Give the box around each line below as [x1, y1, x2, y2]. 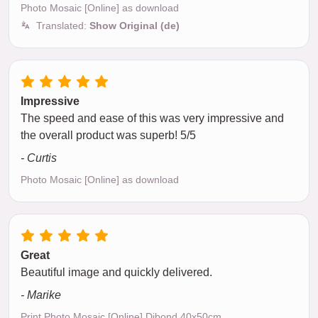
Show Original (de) [89, 20, 180, 32]
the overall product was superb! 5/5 [21, 129, 196, 142]
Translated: [36, 20, 89, 32]
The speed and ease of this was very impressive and [21, 112, 284, 125]
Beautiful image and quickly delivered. [21, 266, 212, 279]
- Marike [21, 289, 61, 302]
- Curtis [21, 152, 57, 165]
